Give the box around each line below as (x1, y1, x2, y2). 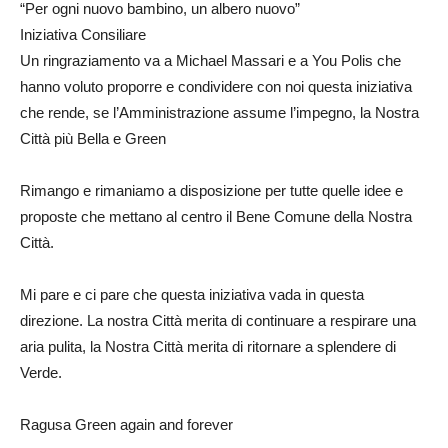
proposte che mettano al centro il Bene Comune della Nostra (20, 208, 412, 225)
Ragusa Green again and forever (20, 416, 233, 433)
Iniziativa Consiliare (20, 26, 146, 43)
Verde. (20, 364, 62, 381)
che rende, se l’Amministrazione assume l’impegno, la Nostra (20, 104, 419, 121)
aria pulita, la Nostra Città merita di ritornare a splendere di (20, 338, 396, 355)
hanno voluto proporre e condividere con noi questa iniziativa (20, 78, 412, 95)
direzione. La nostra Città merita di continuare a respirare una (20, 312, 416, 329)
